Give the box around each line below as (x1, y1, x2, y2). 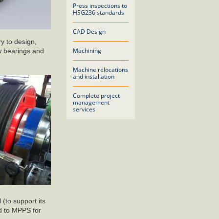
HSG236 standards (73, 8, 124, 17)
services (73, 105, 95, 113)
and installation (73, 72, 114, 81)
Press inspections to (73, 1, 127, 10)
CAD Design (73, 27, 106, 36)
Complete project (73, 91, 120, 100)
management (73, 98, 109, 107)
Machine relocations (73, 66, 128, 74)
